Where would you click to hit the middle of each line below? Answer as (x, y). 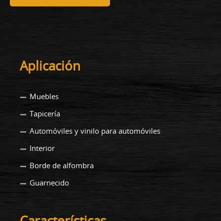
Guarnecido (49, 182)
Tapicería (45, 113)
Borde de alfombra (62, 165)
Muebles (44, 96)
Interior (42, 148)
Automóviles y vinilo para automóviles (95, 130)
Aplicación (50, 66)
